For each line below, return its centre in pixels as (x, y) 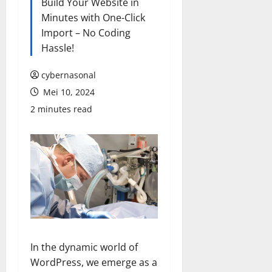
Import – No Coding (86, 32)
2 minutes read (61, 109)
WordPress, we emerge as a (94, 263)
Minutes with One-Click (93, 17)
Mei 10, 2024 (68, 92)
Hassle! (58, 48)
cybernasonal (69, 75)
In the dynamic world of (84, 247)
